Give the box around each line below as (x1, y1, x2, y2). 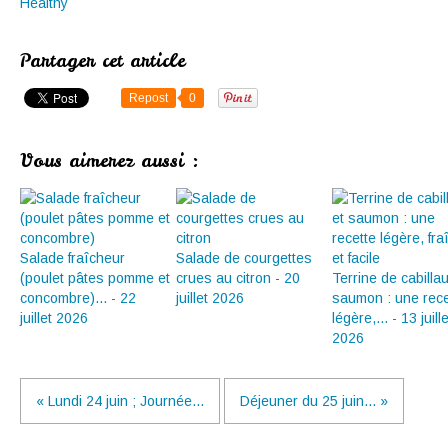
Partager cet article (20, 48, 185, 74)
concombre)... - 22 (20, 290, 136, 307)
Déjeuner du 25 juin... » (240, 393, 388, 410)
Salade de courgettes (176, 250, 312, 267)
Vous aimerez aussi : (20, 148, 199, 174)
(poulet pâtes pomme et (20, 270, 170, 287)
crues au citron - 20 (176, 270, 300, 287)
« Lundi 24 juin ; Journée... (36, 393, 204, 410)
